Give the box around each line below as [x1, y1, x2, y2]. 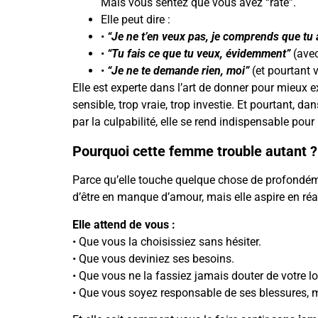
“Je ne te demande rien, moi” [107, 63, 252, 77]
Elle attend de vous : [72, 217, 175, 231]
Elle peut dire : [101, 12, 170, 26]
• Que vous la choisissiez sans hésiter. [72, 234, 261, 248]
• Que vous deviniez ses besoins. [72, 251, 234, 265]
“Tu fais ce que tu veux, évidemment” [107, 46, 290, 60]
